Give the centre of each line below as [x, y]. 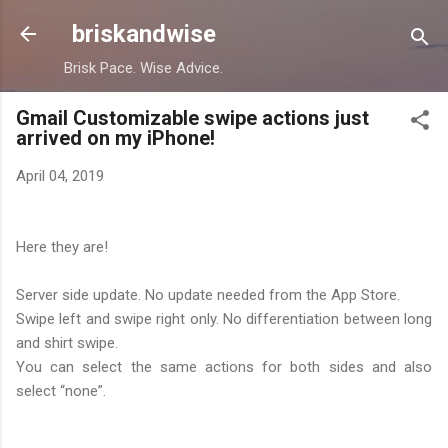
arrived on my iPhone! [115, 138]
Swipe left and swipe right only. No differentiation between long [224, 318]
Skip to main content [224, 25]
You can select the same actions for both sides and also [224, 366]
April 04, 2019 [60, 176]
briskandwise [143, 34]
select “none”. [61, 390]
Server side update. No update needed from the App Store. [208, 294]
